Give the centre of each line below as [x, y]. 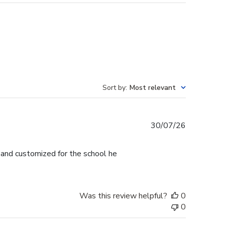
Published [203, 125]
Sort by [114, 88]
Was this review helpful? [123, 196]
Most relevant [153, 88]
